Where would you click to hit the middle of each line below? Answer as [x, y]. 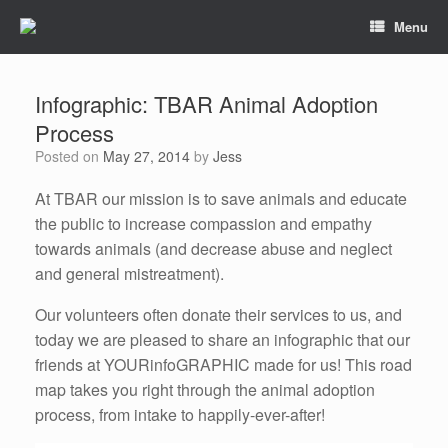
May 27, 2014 [146, 156]
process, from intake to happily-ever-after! [180, 414]
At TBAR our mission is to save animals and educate [221, 198]
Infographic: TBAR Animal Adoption [206, 103]
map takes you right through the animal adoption [205, 389]
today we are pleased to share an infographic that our [222, 339]
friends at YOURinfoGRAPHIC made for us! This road [223, 364]
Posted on [73, 156]
